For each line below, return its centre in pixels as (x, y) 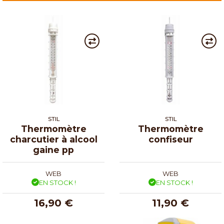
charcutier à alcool (53, 139)
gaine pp (53, 149)
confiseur (170, 139)
